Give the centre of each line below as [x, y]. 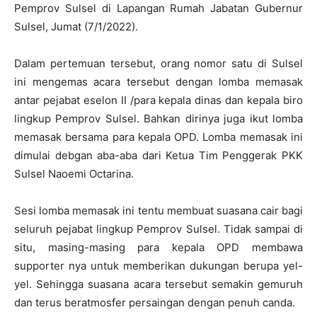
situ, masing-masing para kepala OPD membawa [158, 247]
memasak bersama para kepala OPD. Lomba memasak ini [158, 137]
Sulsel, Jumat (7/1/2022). [76, 26]
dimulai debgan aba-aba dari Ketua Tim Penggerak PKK [158, 155]
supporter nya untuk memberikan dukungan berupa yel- [158, 265]
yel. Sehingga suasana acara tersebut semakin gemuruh [158, 284]
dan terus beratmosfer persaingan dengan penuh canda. [155, 302]
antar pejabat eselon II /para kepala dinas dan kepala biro [158, 100]
